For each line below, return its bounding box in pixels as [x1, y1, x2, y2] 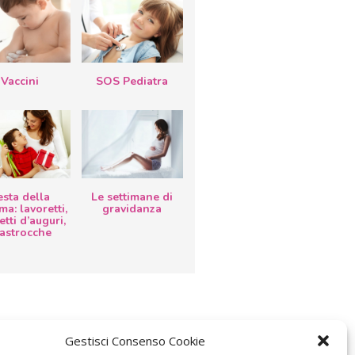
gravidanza [102, 200, 162, 216]
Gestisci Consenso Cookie [65, 333, 205, 349]
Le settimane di [91, 189, 174, 204]
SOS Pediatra [96, 73, 169, 89]
